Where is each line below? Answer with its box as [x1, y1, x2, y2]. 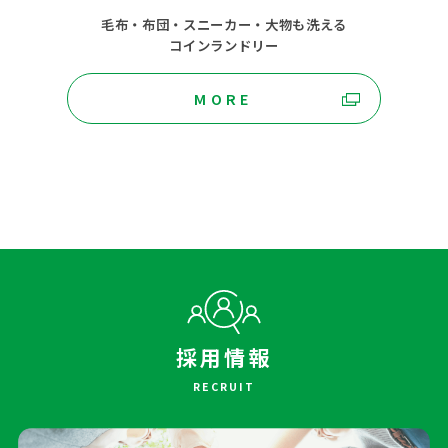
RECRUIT [192, 379, 256, 395]
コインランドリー [169, 34, 279, 55]
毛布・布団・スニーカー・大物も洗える [100, 13, 348, 34]
